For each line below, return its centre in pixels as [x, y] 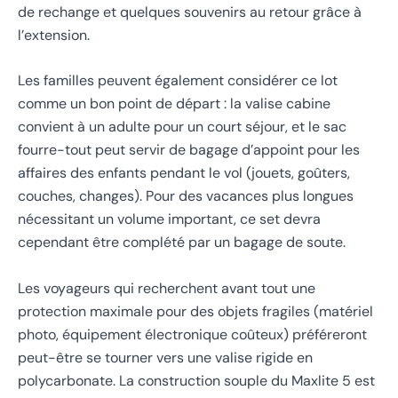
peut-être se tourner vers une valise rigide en [165, 358]
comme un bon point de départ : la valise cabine [174, 104]
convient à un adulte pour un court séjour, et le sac [182, 127]
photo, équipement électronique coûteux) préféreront [192, 335]
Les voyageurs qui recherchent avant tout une [167, 289]
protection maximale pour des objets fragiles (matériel [195, 312]
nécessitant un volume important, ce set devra [169, 219]
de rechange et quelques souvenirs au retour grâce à [190, 12]
